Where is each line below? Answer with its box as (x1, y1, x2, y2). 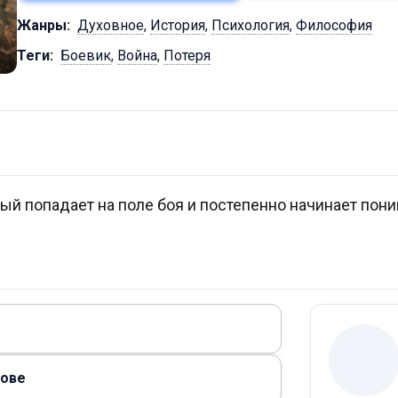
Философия (296, 17, 372, 35)
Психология (211, 17, 290, 35)
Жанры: (17, 17, 70, 35)
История (150, 17, 205, 35)
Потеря (163, 47, 211, 65)
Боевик (60, 47, 111, 65)
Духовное (77, 17, 144, 35)
